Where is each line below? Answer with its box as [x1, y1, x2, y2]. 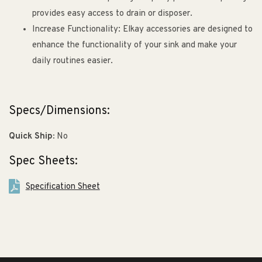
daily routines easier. [32, 56, 113, 67]
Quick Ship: [9, 130, 54, 142]
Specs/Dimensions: [9, 103, 110, 119]
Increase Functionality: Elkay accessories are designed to [32, 24, 253, 36]
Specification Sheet [25, 181, 100, 192]
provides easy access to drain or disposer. [32, 8, 192, 20]
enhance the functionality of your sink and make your [32, 40, 237, 51]
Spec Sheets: [9, 154, 78, 170]
